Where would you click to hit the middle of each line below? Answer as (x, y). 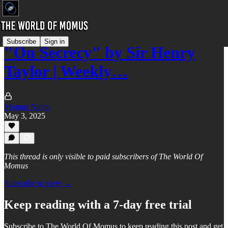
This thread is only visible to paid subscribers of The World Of (103, 156)
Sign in (54, 41)
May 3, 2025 (25, 116)
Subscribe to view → (38, 183)
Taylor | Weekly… (66, 72)
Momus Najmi (27, 106)
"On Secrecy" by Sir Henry (99, 53)
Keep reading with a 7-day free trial (98, 204)
